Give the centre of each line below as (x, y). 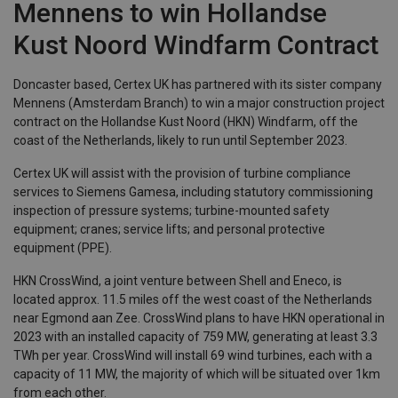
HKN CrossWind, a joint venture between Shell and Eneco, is (178, 281)
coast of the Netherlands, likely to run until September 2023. (180, 140)
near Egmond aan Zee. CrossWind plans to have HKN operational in (199, 318)
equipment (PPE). (63, 248)
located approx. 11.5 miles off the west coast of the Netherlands (193, 299)
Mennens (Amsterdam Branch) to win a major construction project (199, 103)
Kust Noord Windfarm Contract (196, 45)
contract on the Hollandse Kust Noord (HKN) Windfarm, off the (186, 122)
